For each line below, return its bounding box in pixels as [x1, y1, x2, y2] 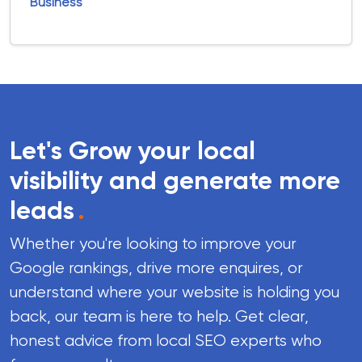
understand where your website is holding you [10, 283, 339, 301]
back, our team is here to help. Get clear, [10, 307, 309, 326]
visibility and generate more [10, 165, 340, 196]
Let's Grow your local [10, 135, 255, 166]
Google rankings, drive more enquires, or [10, 259, 303, 277]
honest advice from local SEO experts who [10, 331, 322, 350]
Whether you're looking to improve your [10, 234, 297, 253]
